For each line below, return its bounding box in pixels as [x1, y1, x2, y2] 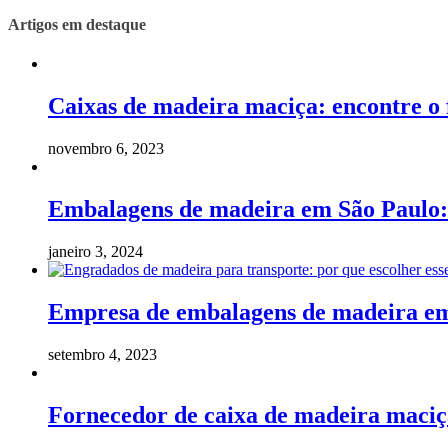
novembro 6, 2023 [48, 140, 164, 158]
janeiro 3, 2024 [48, 242, 143, 260]
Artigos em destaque [8, 15, 146, 33]
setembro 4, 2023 [48, 345, 157, 363]
